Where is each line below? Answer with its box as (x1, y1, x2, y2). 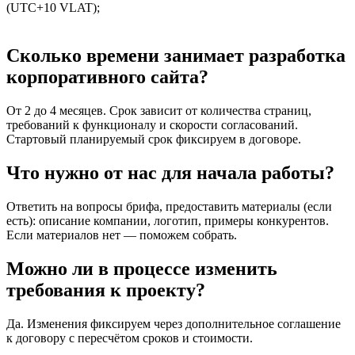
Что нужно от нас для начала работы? (6, 162, 334, 183)
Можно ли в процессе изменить (6, 258, 277, 279)
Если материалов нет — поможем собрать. (6, 227, 237, 242)
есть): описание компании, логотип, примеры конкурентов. (6, 213, 329, 227)
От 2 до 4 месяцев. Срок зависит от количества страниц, (6, 104, 311, 118)
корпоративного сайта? (6, 67, 208, 88)
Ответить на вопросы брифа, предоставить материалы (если (6, 199, 332, 213)
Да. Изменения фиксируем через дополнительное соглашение (6, 316, 341, 330)
